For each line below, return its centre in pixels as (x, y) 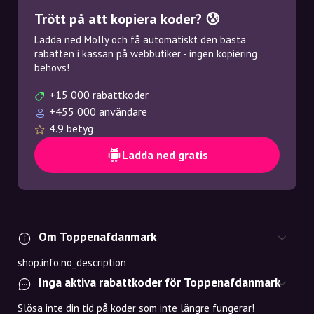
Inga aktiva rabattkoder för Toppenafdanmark (159, 282)
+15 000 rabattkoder (99, 95)
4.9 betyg (71, 128)
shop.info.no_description (72, 262)
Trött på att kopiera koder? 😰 (127, 19)
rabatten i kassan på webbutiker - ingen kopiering (146, 54)
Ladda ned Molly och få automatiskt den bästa (140, 40)
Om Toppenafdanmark (97, 237)
